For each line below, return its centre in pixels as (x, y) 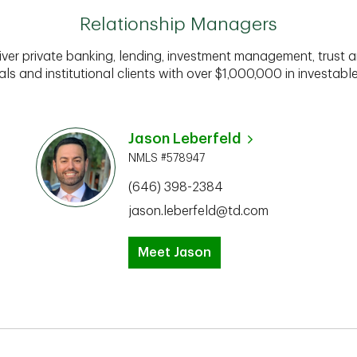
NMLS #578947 (167, 158)
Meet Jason (175, 253)
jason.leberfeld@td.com (198, 211)
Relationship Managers (178, 24)
